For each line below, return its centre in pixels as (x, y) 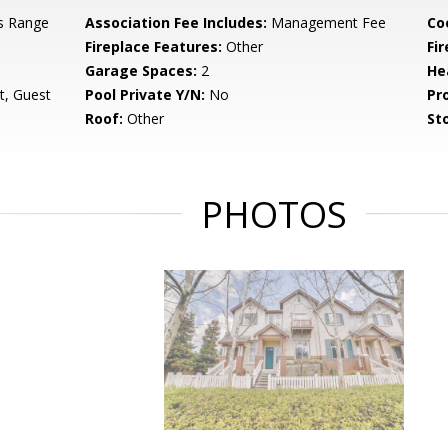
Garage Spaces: (141, 70)
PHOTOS (274, 214)
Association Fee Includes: (176, 22)
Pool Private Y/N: (145, 94)
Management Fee (327, 22)
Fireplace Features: (154, 46)
